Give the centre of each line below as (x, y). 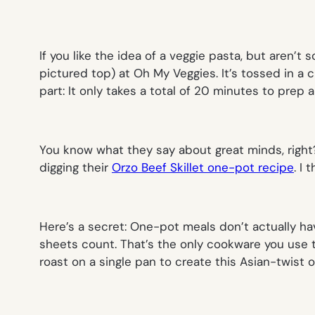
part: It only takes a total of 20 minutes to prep (174, 90)
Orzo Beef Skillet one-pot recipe (203, 167)
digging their (76, 167)
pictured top (75, 73)
